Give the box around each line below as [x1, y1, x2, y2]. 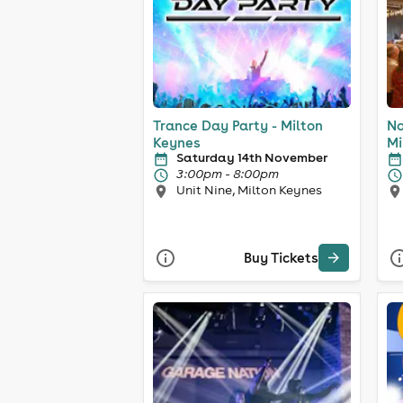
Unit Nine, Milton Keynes [176, 181, 322, 198]
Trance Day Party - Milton [153, 116, 323, 134]
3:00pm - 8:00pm [176, 165, 279, 182]
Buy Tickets [244, 249, 318, 267]
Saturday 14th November [176, 148, 327, 166]
